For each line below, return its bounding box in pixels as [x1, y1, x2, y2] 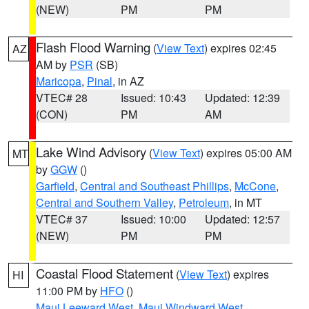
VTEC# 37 [36, 211, 88, 227]
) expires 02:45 [204, 40, 277, 56]
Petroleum [179, 195, 229, 210]
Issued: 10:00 [120, 211, 186, 227]
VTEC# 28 [36, 90, 88, 106]
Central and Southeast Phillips [80, 178, 229, 194]
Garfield [36, 178, 74, 194]
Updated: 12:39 [205, 90, 281, 106]
